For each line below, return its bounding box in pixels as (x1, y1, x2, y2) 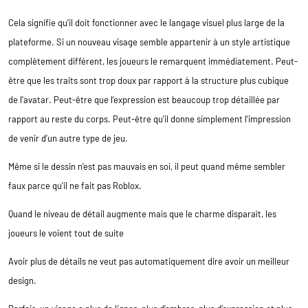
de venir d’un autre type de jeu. (8, 132, 128, 144)
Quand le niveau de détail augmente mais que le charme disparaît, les (8, 208, 276, 219)
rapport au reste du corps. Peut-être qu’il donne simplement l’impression (8, 113, 291, 124)
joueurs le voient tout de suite (8, 227, 124, 239)
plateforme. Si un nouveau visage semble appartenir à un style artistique (8, 36, 290, 47)
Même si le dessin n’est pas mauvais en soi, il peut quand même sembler (8, 160, 285, 172)
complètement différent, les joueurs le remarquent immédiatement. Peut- (8, 55, 298, 67)
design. (8, 274, 36, 286)
